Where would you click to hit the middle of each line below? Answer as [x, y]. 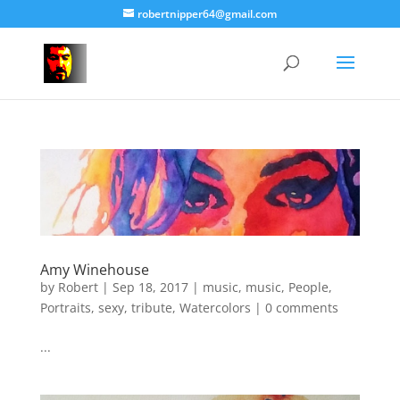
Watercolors [215, 307]
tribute [151, 307]
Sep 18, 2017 [150, 287]
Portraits [65, 307]
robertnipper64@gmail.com [207, 14]
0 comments [301, 307]
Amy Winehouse [94, 269]
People [308, 287]
